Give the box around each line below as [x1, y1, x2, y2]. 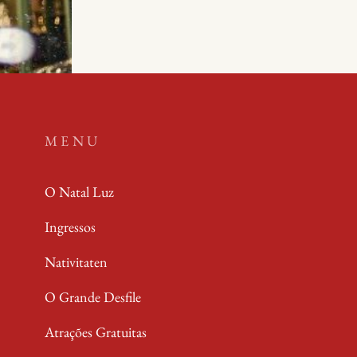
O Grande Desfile [44, 288, 141, 306]
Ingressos [44, 218, 96, 236]
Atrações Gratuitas [44, 323, 147, 341]
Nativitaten [44, 253, 108, 271]
